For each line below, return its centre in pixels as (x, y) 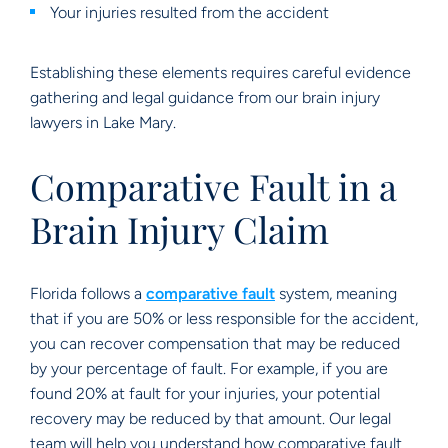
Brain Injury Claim (179, 229)
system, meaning (336, 293)
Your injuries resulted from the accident (189, 12)
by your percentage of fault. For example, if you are (209, 368)
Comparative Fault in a (213, 186)
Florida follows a (88, 293)
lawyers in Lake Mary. (103, 122)
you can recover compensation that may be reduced (215, 343)
